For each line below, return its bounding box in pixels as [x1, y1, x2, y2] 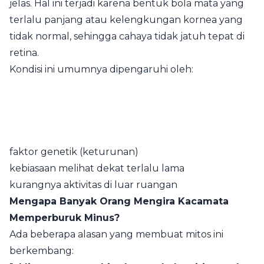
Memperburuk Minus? [9, 212, 120, 223]
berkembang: [9, 245, 74, 256]
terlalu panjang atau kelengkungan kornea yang [9, 14, 243, 25]
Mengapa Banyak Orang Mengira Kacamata [9, 196, 229, 207]
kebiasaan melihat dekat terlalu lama [9, 163, 184, 174]
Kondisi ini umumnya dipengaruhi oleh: [9, 64, 193, 75]
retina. [9, 47, 39, 58]
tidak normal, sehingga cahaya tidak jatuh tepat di [9, 31, 245, 42]
